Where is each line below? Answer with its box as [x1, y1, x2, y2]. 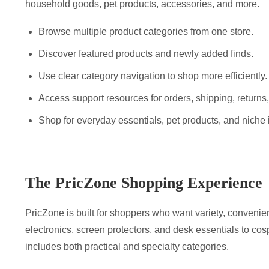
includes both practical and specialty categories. [25, 241, 229, 252]
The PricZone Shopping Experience [25, 174, 262, 192]
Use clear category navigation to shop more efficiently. [38, 70, 267, 81]
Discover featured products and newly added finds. [38, 48, 253, 59]
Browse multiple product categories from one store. [38, 26, 253, 37]
